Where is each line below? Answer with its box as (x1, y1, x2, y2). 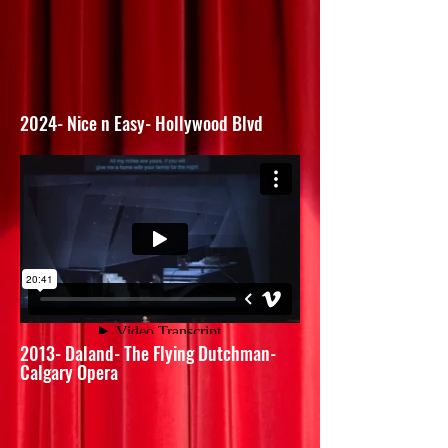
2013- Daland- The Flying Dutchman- (20, 340, 276, 366)
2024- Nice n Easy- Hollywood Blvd (20, 110, 263, 136)
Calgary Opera (20, 359, 118, 385)
